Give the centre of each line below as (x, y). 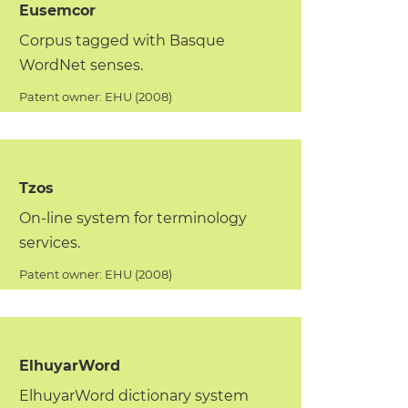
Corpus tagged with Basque (122, 41)
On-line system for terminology (133, 218)
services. (49, 243)
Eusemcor (57, 10)
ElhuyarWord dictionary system (133, 396)
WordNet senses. (81, 65)
